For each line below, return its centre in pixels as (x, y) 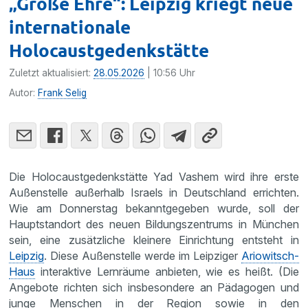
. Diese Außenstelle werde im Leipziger (143, 255)
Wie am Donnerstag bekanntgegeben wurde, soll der (154, 208)
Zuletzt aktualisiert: (52, 73)
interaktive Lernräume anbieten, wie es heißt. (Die (167, 271)
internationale (70, 26)
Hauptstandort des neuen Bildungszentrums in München (154, 224)
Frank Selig (63, 92)
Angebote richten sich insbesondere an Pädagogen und (154, 287)
